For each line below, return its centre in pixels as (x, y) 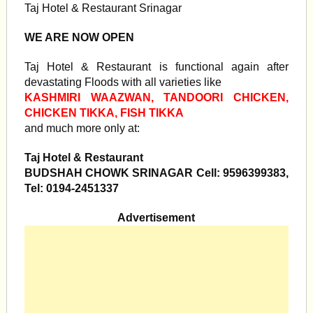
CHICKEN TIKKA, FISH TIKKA (104, 113)
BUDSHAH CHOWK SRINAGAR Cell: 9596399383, (156, 173)
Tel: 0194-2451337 (71, 188)
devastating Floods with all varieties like (123, 82)
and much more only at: (82, 128)
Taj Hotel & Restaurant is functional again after (156, 67)
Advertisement (156, 218)
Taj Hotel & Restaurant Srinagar (103, 8)
